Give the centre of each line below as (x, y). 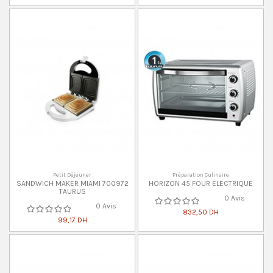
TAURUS (72, 191)
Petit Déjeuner (73, 175)
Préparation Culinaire (200, 175)
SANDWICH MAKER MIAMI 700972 (72, 183)
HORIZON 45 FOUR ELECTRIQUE (200, 183)
